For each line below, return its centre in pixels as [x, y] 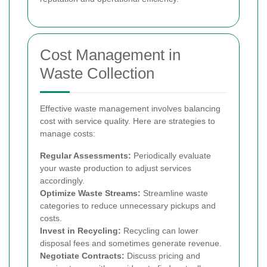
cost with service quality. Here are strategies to [128, 121]
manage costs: [68, 133]
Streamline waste [174, 193]
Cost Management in [110, 55]
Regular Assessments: [86, 155]
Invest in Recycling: [80, 230]
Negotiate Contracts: [82, 255]
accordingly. [62, 180]
